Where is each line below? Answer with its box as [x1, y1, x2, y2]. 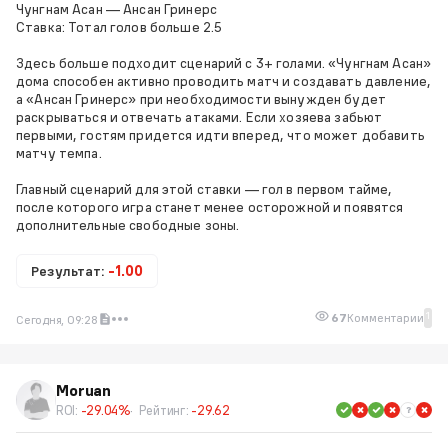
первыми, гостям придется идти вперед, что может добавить [16, 125, 425, 144]
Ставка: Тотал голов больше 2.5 [16, 17, 223, 36]
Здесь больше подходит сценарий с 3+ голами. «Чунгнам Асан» [16, 53, 432, 72]
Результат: [31, 261, 108, 280]
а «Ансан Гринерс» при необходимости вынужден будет [16, 89, 387, 108]
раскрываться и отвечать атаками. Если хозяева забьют [16, 107, 383, 126]
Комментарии [347, 310, 424, 325]
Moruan [56, 380, 112, 400]
